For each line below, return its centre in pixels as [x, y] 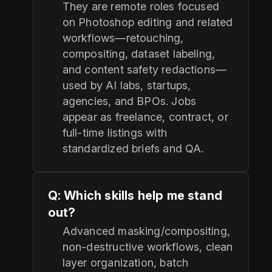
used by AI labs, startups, [127, 86]
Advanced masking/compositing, [146, 231]
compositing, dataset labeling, [139, 54]
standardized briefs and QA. [133, 149]
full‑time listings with [114, 133]
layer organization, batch [125, 263]
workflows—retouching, [123, 38]
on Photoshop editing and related [148, 22]
